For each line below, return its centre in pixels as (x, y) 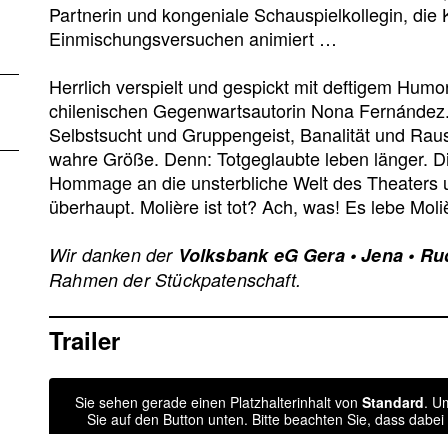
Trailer (84, 339)
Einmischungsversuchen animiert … (193, 37)
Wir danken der (113, 254)
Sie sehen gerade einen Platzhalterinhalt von (218, 401)
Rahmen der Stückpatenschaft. (175, 279)
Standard (392, 401)
